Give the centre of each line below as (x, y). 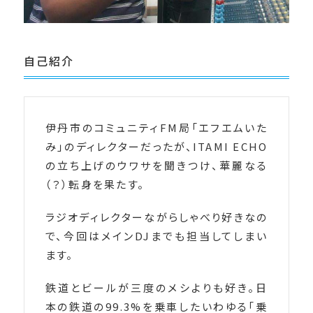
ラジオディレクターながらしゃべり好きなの (156, 217)
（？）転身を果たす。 (95, 184)
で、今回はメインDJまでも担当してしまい (156, 236)
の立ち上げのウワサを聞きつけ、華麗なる (156, 166)
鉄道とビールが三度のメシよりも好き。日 (156, 288)
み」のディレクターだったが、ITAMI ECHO (156, 147)
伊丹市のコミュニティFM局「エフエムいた (156, 128)
